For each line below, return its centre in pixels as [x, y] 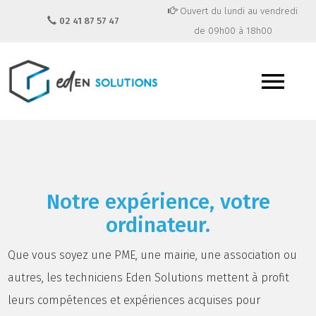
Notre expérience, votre [158, 202]
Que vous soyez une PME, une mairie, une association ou [153, 255]
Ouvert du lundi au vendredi [238, 11]
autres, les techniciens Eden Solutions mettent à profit [149, 278]
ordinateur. [158, 225]
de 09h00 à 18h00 [233, 31]
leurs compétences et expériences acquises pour [134, 300]
